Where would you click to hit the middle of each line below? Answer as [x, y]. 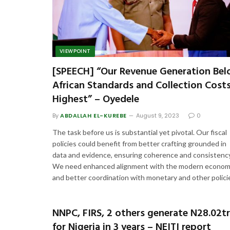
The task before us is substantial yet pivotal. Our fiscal [140, 132]
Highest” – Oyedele [96, 100]
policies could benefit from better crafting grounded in [139, 144]
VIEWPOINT [75, 51]
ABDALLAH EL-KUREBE [93, 116]
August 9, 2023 [157, 116]
